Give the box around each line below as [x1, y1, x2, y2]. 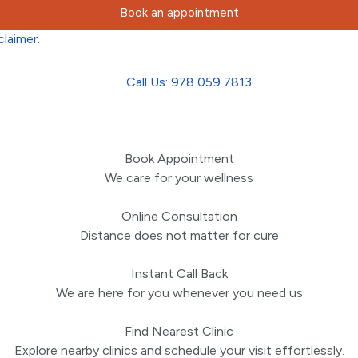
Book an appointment [119, 6, 239, 21]
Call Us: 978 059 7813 [126, 74, 252, 90]
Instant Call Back [130, 266, 228, 282]
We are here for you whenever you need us [55, 285, 303, 301]
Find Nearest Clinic [125, 324, 233, 340]
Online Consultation [121, 209, 237, 225]
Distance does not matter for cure [79, 228, 279, 244]
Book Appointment [124, 151, 234, 167]
